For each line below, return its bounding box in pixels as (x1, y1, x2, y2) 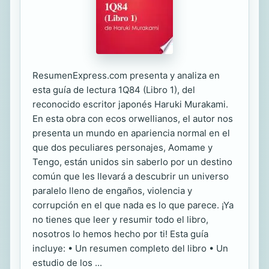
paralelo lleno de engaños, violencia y (32, 185, 192, 196)
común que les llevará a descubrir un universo (32, 171, 229, 182)
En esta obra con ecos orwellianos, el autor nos (32, 113, 233, 124)
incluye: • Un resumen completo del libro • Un (32, 243, 228, 254)
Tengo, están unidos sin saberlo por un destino (32, 156, 232, 168)
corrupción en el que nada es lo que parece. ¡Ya (32, 199, 234, 211)
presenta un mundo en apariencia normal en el (32, 127, 230, 139)
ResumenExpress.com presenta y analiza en (32, 70, 220, 81)
